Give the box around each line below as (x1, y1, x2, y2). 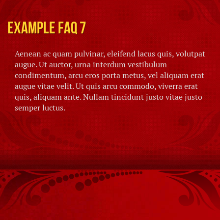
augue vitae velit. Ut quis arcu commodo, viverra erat (15, 81, 198, 91)
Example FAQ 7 (7, 19, 86, 37)
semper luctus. (15, 103, 65, 113)
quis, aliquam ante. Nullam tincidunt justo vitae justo (15, 92, 202, 102)
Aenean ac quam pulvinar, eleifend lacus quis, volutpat (15, 49, 205, 59)
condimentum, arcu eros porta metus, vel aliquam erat (15, 70, 204, 81)
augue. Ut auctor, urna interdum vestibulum (15, 59, 167, 70)
